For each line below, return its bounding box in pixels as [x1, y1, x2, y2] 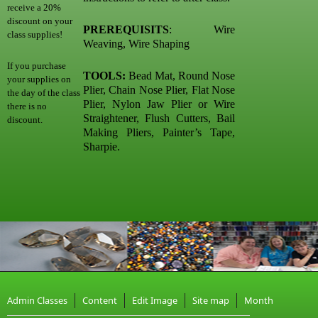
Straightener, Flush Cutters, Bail [83, 112, 235, 124]
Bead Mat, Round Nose [126, 70, 235, 82]
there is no [7, 101, 47, 112]
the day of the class [7, 87, 80, 99]
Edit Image [132, 294, 177, 307]
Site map [192, 294, 229, 307]
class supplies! [7, 29, 62, 40]
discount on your [7, 16, 72, 27]
